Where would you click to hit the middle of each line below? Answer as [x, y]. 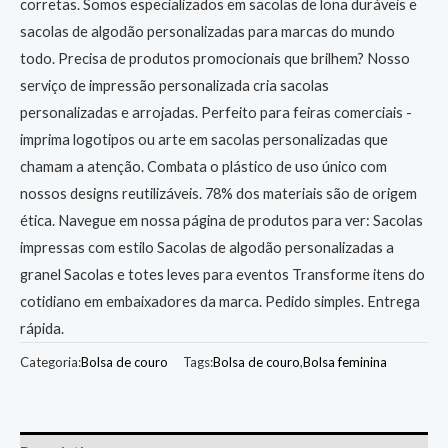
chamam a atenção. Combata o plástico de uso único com [203, 167]
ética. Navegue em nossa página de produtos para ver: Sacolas [221, 221]
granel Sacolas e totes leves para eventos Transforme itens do [222, 275]
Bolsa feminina [345, 361]
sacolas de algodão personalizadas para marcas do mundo [207, 32]
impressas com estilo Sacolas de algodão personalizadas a [207, 248]
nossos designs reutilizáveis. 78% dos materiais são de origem [218, 194]
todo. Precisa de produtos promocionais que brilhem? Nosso [215, 59]
